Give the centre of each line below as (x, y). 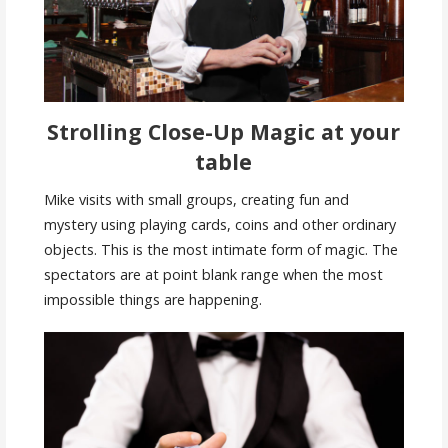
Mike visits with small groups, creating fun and (196, 199)
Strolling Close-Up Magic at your (224, 131)
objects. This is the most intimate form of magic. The (220, 249)
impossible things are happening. (152, 299)
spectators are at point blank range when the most (213, 274)
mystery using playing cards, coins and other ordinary (219, 224)
